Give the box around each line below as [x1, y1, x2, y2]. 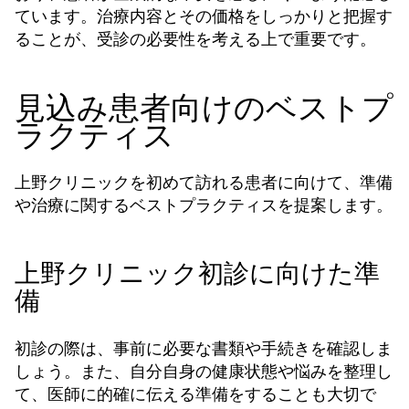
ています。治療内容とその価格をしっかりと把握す [15, 5, 393, 27]
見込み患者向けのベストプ [15, 86, 393, 130]
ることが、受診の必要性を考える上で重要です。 [15, 27, 376, 50]
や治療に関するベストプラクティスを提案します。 [15, 194, 393, 216]
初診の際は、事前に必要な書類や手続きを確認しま [15, 337, 393, 360]
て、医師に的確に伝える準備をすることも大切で [15, 383, 376, 405]
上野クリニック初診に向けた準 [15, 256, 380, 291]
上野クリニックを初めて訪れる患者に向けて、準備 [15, 171, 393, 194]
